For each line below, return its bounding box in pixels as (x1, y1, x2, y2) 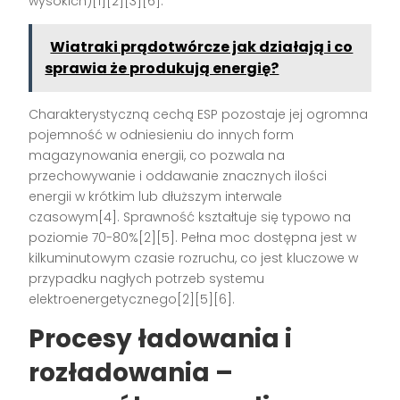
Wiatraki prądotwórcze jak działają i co (50, 37, 354, 58)
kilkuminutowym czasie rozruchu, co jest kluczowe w (29, 249, 359, 268)
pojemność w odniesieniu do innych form (29, 126, 295, 145)
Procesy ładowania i (29, 321, 293, 357)
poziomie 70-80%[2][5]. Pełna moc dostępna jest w (29, 229, 357, 247)
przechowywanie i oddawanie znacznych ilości (29, 167, 328, 186)
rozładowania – (29, 355, 234, 391)
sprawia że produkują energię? (45, 58, 279, 79)
